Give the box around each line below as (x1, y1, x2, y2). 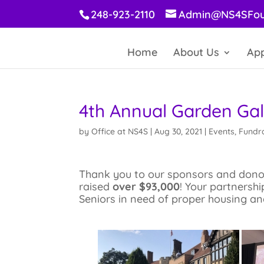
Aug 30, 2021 (154, 126, 203, 137)
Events (209, 126, 235, 137)
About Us (173, 45, 219, 59)
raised (79, 180, 113, 193)
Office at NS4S (91, 126, 148, 137)
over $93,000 (113, 180, 180, 193)
